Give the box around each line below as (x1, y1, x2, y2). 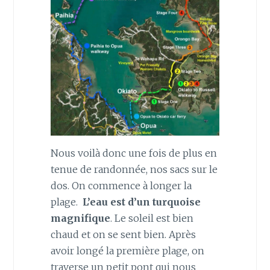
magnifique (50, 212, 110, 224)
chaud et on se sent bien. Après (50, 228, 196, 240)
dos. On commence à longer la (50, 179, 192, 192)
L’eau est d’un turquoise (82, 195, 201, 208)
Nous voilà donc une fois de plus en (50, 146, 217, 159)
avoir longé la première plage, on (50, 244, 204, 257)
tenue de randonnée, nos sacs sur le (50, 163, 218, 175)
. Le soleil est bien (110, 212, 193, 224)
